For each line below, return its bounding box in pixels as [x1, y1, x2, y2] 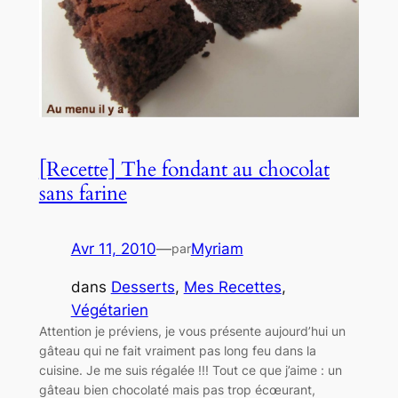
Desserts [110, 277, 175, 296]
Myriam [190, 239, 243, 258]
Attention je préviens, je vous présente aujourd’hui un [38, 322, 346, 338]
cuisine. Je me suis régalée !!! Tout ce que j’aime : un [38, 362, 342, 378]
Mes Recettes [183, 277, 282, 296]
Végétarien [70, 300, 148, 319]
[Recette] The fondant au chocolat [38, 155, 330, 183]
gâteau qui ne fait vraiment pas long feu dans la [38, 342, 316, 358]
